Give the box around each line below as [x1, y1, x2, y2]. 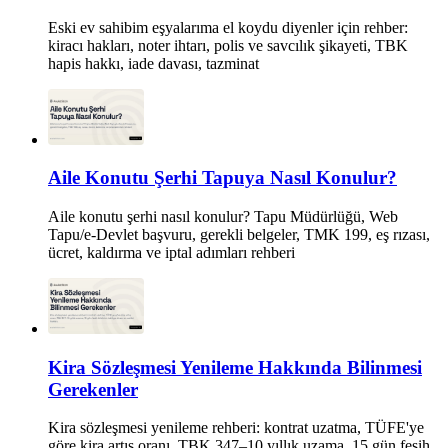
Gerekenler [48, 378, 138, 400]
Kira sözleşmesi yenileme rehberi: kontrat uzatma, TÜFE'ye [48, 419, 424, 437]
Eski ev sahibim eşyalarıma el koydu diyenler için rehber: [48, 18, 408, 36]
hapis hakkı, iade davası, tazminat [48, 54, 259, 72]
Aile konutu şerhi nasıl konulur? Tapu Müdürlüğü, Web [48, 208, 398, 226]
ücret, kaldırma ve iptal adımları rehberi [48, 244, 295, 262]
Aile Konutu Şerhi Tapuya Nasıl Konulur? [48, 167, 397, 189]
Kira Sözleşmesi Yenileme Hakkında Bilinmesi [48, 356, 422, 378]
